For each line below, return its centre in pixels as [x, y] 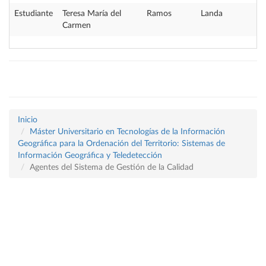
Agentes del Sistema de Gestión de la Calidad [112, 167]
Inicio [28, 120]
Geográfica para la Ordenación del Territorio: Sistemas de [121, 144]
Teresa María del [92, 14]
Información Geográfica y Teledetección [90, 156]
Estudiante [34, 14]
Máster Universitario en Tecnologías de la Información [127, 132]
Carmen [77, 26]
